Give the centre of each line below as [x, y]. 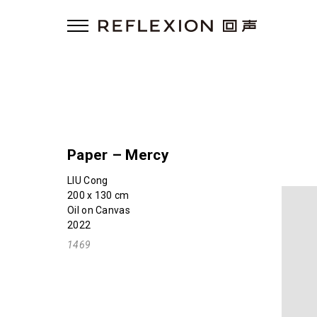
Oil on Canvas [99, 211]
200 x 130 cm [98, 196]
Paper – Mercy [118, 155]
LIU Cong [88, 181]
